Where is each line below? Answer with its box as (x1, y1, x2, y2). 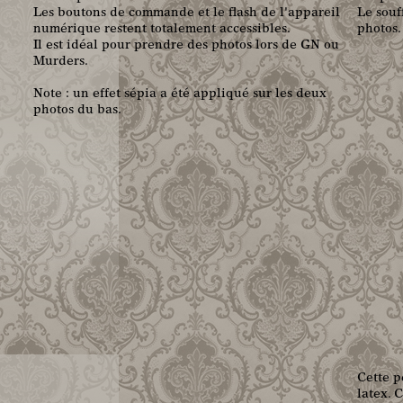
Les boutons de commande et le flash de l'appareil (33, 7, 340, 21)
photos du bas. (33, 104, 121, 118)
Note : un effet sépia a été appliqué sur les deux (33, 88, 327, 102)
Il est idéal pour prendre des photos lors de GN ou (33, 40, 339, 53)
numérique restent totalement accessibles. (33, 23, 291, 37)
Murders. (33, 56, 88, 69)
